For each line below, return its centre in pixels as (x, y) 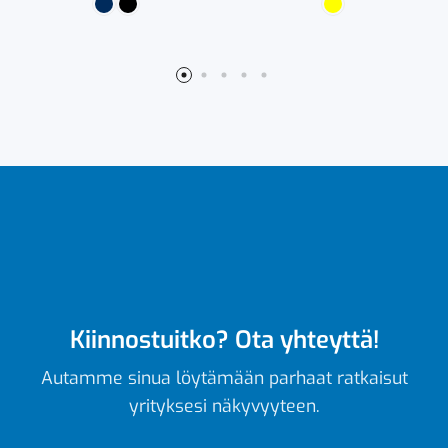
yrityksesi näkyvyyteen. (224, 405)
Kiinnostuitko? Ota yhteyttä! (224, 339)
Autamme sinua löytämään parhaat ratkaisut (224, 377)
